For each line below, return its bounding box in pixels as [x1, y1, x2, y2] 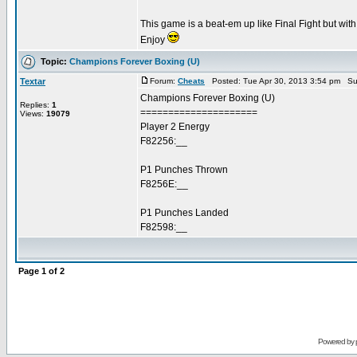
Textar [20, 76, 45, 86]
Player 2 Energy [140, 121, 210, 132]
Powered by [317, 337, 355, 346]
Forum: [150, 76, 178, 85]
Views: [20, 109, 46, 118]
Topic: [36, 56, 69, 66]
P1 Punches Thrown [140, 164, 228, 175]
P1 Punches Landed [140, 207, 229, 218]
